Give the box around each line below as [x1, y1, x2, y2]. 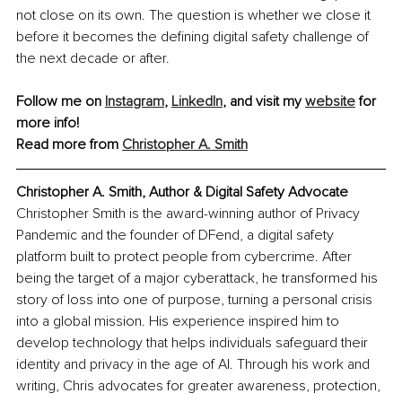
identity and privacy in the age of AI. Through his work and [16, 355, 373, 374]
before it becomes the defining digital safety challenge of [16, 28, 372, 47]
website [305, 92, 355, 111]
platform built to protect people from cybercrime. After [16, 248, 355, 267]
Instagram [105, 92, 164, 111]
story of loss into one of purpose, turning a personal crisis [16, 291, 376, 310]
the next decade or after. [16, 49, 170, 68]
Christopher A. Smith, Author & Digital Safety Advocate [16, 183, 348, 202]
